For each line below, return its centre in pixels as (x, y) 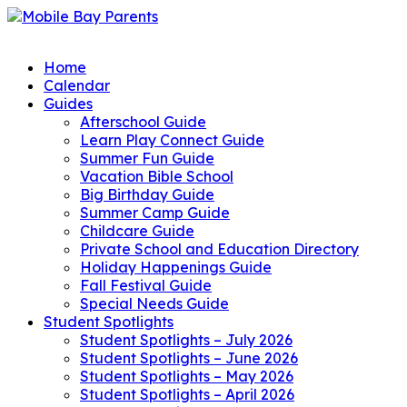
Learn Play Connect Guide (172, 140)
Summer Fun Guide (147, 158)
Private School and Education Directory (219, 249)
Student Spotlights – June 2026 (189, 358)
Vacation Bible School (157, 176)
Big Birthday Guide (147, 194)
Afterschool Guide (143, 122)
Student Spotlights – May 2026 (187, 376)
